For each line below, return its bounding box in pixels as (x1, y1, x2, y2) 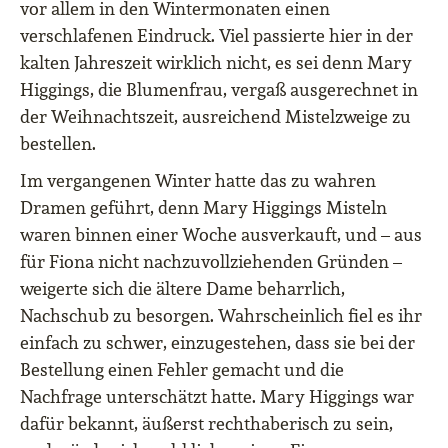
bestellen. (20, 132, 96, 156)
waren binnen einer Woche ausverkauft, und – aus (20, 223, 422, 247)
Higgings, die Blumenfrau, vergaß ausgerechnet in (20, 78, 418, 102)
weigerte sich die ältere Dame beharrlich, (20, 277, 345, 301)
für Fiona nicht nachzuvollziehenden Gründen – (20, 250, 402, 274)
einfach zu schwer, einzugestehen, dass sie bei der (20, 331, 415, 355)
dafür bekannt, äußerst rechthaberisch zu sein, (20, 412, 393, 436)
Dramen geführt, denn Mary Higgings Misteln (20, 196, 387, 220)
